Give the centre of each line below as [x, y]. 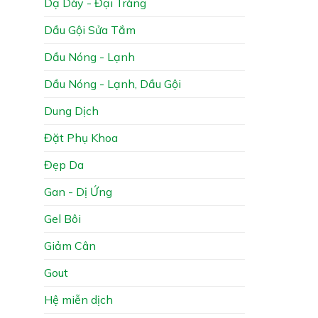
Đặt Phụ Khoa [81, 137]
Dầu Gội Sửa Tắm [90, 29]
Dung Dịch [71, 110]
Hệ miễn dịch [78, 299]
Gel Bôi [62, 218]
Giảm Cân [70, 245]
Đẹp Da [64, 164]
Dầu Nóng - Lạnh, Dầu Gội [113, 83]
